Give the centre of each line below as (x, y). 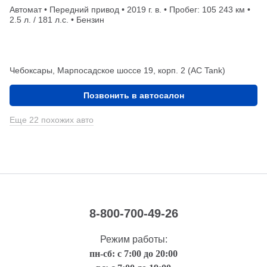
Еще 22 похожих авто (52, 119)
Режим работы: (133, 239)
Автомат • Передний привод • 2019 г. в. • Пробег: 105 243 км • (130, 9)
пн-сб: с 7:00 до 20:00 (133, 253)
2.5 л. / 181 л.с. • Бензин (57, 19)
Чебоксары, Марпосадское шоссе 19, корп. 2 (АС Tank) (117, 70)
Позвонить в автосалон (133, 95)
